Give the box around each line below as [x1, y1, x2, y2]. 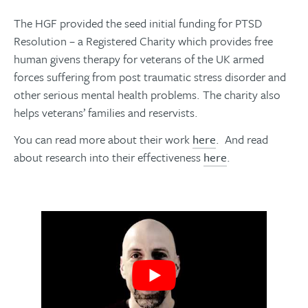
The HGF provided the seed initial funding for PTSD [14, 14, 262, 32]
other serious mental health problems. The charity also [14, 85, 280, 103]
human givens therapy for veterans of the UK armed [14, 49, 264, 67]
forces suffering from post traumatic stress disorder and [14, 67, 286, 85]
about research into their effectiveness [14, 148, 203, 166]
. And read [216, 130, 268, 148]
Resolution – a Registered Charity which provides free [14, 32, 273, 49]
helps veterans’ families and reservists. [14, 103, 198, 121]
